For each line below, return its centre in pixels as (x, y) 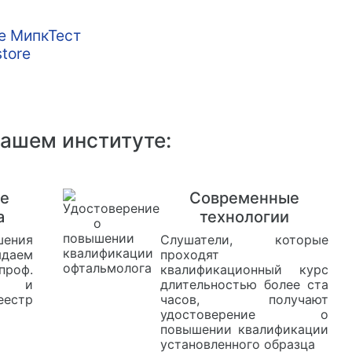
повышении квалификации (245, 329)
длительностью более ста (245, 284)
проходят (190, 254)
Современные (245, 198)
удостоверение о (245, 314)
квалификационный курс (245, 269)
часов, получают (245, 299)
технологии (245, 216)
